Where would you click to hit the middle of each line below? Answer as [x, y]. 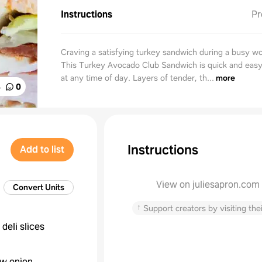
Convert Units [39, 187]
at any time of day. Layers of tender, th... [137, 78]
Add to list [42, 149]
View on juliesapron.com [208, 185]
